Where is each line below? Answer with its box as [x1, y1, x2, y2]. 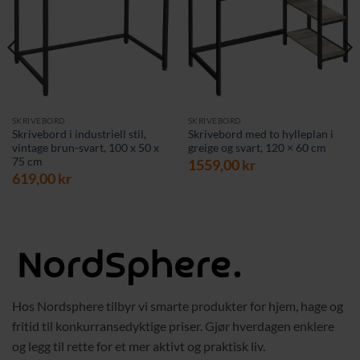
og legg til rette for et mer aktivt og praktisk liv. [12, 338, 265, 354]
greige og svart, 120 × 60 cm [187, 141, 326, 155]
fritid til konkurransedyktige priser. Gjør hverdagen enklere [12, 318, 334, 334]
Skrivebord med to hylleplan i [187, 128, 333, 141]
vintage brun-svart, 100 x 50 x [11, 141, 159, 155]
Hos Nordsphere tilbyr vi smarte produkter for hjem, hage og [12, 298, 343, 314]
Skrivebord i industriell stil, [11, 128, 146, 141]
